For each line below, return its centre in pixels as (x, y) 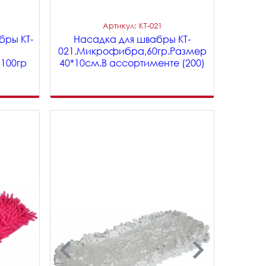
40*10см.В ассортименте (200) (132, 63)
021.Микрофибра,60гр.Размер (132, 51)
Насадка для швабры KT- (132, 39)
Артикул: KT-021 (132, 26)
